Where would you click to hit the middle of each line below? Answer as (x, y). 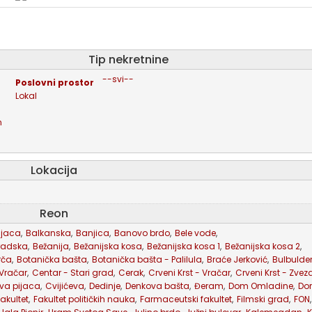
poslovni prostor (57, 83)
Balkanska (48, 233)
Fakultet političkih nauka (84, 299)
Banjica (93, 233)
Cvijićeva (65, 286)
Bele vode (195, 233)
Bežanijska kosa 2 (263, 246)
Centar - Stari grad (73, 273)
